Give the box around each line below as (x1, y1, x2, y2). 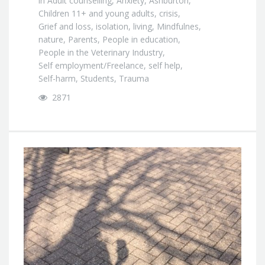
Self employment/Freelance (38, 59, 144, 71)
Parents (68, 33, 98, 45)
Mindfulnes (157, 20, 199, 32)
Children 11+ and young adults (38, 7, 154, 19)
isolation (96, 20, 128, 32)
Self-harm (38, 72, 76, 84)
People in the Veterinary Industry (38, 46, 163, 58)
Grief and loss (38, 20, 91, 32)
